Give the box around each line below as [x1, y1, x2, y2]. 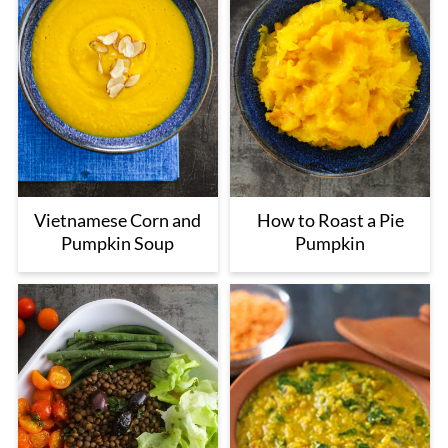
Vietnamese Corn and [34, 209, 202, 232]
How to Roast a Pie [256, 209, 404, 232]
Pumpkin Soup [61, 232, 175, 255]
